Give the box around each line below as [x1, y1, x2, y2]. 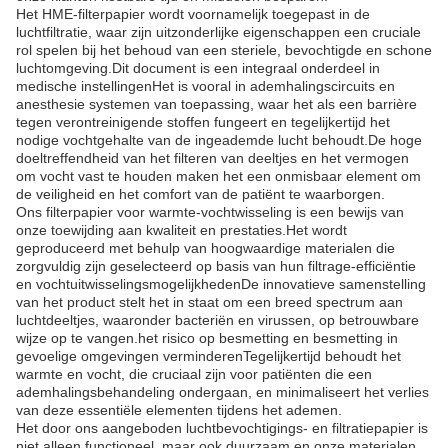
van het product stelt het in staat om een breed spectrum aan [16, 294, 403, 310]
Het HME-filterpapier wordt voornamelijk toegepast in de [16, 6, 370, 22]
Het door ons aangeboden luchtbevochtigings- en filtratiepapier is [16, 420, 428, 436]
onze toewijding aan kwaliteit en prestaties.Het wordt [16, 222, 347, 238]
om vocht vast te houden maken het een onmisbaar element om [16, 168, 421, 184]
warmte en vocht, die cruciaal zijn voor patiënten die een [16, 366, 372, 382]
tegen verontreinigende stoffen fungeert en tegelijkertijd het [16, 114, 390, 130]
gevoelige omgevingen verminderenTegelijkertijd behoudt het [16, 348, 401, 364]
